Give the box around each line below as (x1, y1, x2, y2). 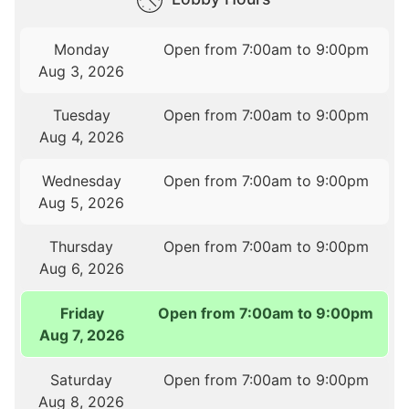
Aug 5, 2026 (38, 194, 125, 213)
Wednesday (41, 172, 121, 191)
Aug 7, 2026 (38, 326, 125, 345)
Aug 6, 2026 (38, 259, 124, 278)
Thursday (49, 237, 114, 257)
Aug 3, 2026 (38, 62, 125, 81)
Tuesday (52, 106, 110, 125)
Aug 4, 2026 (38, 128, 124, 147)
